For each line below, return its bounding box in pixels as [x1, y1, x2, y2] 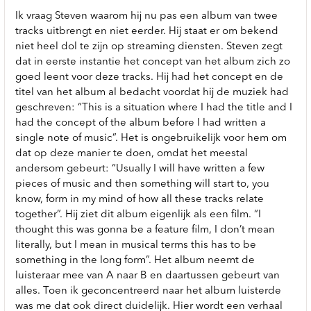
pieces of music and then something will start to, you [15, 178, 269, 190]
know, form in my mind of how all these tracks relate [15, 194, 264, 205]
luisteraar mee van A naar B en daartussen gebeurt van [15, 270, 280, 281]
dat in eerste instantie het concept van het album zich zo [15, 56, 290, 67]
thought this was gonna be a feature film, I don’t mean [15, 224, 275, 235]
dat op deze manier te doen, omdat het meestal [15, 148, 248, 159]
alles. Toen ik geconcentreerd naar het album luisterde [15, 285, 281, 296]
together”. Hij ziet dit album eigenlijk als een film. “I [15, 209, 261, 220]
